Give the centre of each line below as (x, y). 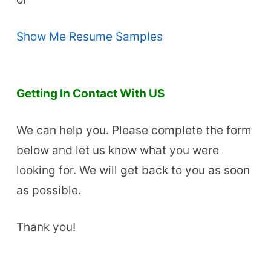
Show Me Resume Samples (89, 37)
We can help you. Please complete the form (134, 130)
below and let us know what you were (117, 150)
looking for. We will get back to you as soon (133, 170)
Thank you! (46, 227)
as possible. (48, 190)
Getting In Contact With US (90, 93)
